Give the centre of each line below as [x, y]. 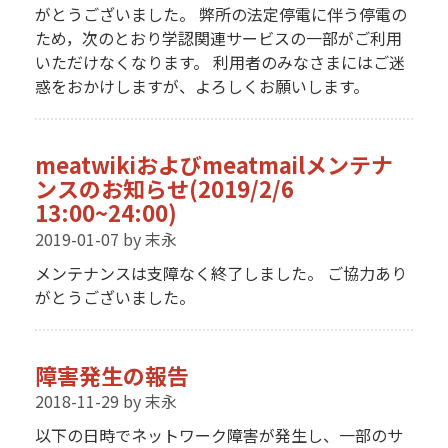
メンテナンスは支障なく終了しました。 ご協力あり [220, 272]
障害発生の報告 [111, 374]
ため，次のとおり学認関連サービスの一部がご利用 [218, 38]
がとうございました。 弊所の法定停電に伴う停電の [220, 14]
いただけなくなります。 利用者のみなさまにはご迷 [219, 62]
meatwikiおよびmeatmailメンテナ [213, 164]
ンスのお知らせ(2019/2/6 [164, 188]
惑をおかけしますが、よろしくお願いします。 [201, 86]
